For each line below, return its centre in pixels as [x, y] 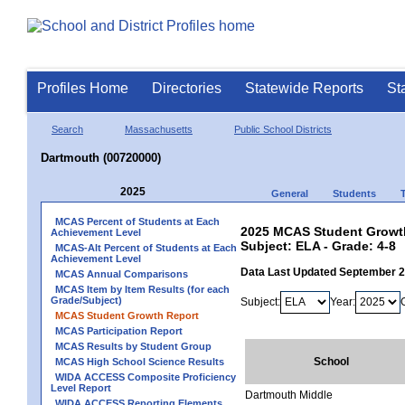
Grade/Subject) [86, 300]
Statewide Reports [304, 88]
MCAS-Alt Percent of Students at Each [146, 247]
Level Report [81, 387]
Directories [187, 88]
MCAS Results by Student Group [133, 346]
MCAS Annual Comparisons [122, 273]
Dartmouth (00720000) [101, 157]
